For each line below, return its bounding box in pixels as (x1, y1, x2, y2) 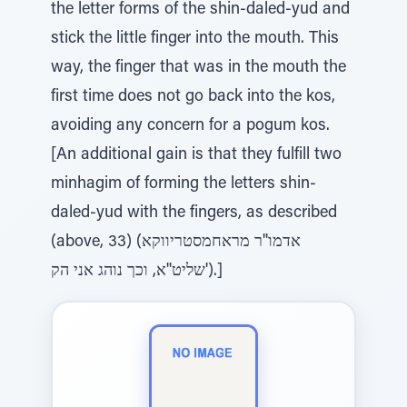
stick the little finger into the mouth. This (51, 31, 339, 47)
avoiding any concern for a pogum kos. (51, 118, 330, 134)
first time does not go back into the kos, (51, 89, 335, 105)
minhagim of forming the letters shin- (51, 176, 316, 193)
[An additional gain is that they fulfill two (51, 147, 342, 164)
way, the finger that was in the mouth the (51, 60, 346, 76)
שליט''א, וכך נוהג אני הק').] (205, 263, 223, 280)
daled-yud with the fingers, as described (51, 205, 337, 222)
